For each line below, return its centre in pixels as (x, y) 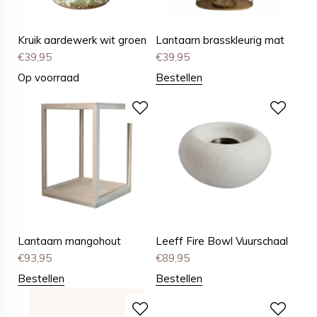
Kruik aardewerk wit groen (82, 40)
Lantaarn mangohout (69, 241)
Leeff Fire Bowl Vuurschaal (222, 241)
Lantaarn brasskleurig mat (220, 40)
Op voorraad (48, 77)
